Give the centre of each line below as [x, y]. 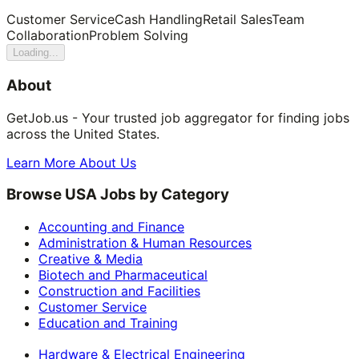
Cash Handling [159, 20]
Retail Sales [237, 20]
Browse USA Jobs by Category [118, 195]
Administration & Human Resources [145, 243]
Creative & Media [91, 259]
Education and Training [108, 323]
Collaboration [48, 36]
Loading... [36, 53]
